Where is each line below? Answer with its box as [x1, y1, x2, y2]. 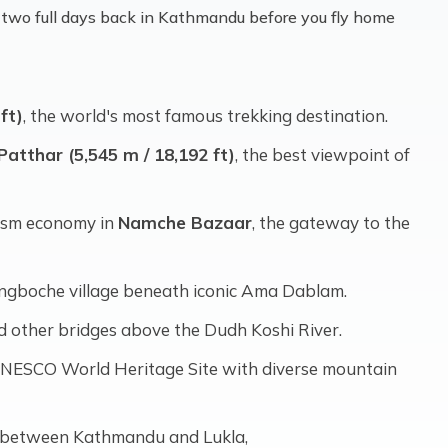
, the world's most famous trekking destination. [23, 104, 388, 126]
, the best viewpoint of [235, 143, 410, 165]
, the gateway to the [252, 211, 410, 233]
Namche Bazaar [118, 211, 252, 233]
